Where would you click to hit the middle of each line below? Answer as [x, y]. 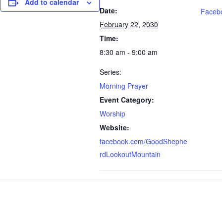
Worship [112, 113]
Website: [114, 127]
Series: [111, 72]
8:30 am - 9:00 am [129, 52]
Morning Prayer [124, 86]
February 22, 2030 [129, 24]
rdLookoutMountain [130, 154]
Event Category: [127, 100]
